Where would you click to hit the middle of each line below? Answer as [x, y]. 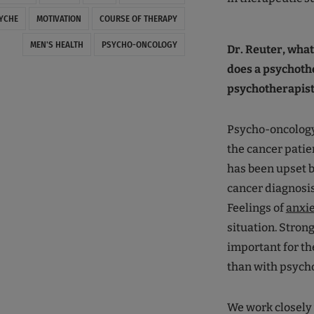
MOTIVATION [59, 19]
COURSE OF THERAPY [138, 19]
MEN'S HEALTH [56, 45]
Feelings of [256, 207]
